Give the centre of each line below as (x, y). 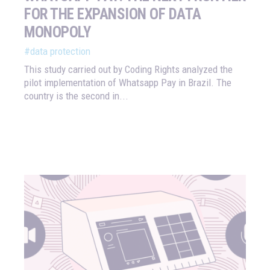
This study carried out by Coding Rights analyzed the (128, 70)
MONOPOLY (57, 33)
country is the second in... (76, 96)
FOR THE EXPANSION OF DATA (113, 14)
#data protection (57, 52)
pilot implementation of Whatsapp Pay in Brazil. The (128, 83)
